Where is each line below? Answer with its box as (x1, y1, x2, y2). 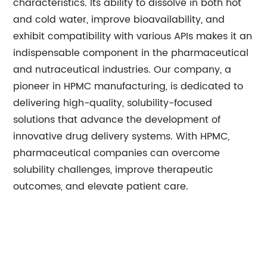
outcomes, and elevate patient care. (13, 179, 189, 194)
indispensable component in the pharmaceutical (13, 45, 249, 61)
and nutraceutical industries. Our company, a (13, 62, 232, 77)
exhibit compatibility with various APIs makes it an (13, 29, 253, 44)
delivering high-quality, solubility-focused (13, 95, 213, 111)
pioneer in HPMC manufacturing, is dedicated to (13, 79, 244, 94)
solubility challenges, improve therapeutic (13, 162, 214, 178)
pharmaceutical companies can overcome (13, 145, 221, 161)
